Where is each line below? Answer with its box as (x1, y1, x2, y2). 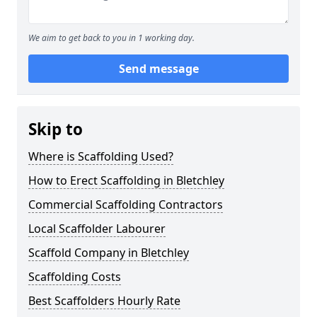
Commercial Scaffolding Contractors (28, 197, 223, 212)
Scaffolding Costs (28, 269, 121, 284)
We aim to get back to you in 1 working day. (28, 32, 195, 44)
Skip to (28, 118, 83, 140)
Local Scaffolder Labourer (28, 221, 166, 236)
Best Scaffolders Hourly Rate (28, 293, 180, 309)
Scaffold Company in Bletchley (28, 245, 189, 260)
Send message (118, 61, 199, 76)
